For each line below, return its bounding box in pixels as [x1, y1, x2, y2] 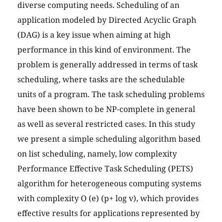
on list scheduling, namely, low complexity [17, 148, 177, 160]
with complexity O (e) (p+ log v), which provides [17, 193, 199, 204]
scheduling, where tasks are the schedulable [17, 74, 185, 85]
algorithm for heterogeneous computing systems [17, 178, 201, 189]
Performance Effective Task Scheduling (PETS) [17, 163, 193, 174]
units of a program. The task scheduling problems [17, 89, 205, 100]
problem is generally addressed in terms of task [17, 59, 198, 70]
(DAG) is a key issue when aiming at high [17, 29, 170, 41]
